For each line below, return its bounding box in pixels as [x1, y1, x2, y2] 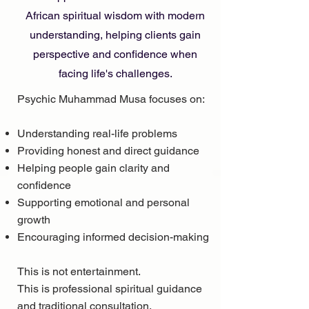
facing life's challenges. [58, 66, 172, 80]
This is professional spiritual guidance [17, 281, 202, 295]
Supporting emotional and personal [17, 195, 190, 209]
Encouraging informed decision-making [17, 230, 209, 243]
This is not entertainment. [17, 264, 141, 278]
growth [17, 212, 50, 226]
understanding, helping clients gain [30, 28, 201, 41]
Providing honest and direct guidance [17, 143, 199, 157]
